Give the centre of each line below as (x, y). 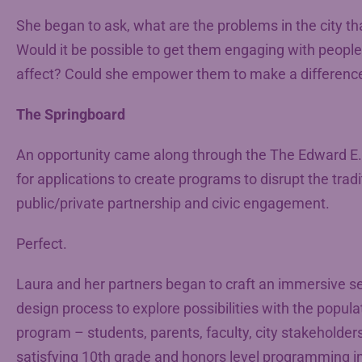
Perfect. (42, 244)
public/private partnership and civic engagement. (173, 204)
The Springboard (71, 115)
